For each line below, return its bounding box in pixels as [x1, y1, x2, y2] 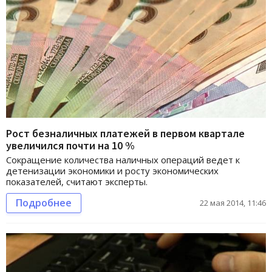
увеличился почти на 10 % [6, 138, 135, 153]
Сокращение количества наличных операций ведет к [6, 154, 240, 166]
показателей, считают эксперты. [6, 175, 148, 188]
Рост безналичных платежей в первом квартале [6, 126, 245, 141]
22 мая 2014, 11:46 [200, 197, 266, 209]
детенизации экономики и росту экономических [6, 165, 219, 177]
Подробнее [16, 196, 72, 210]
